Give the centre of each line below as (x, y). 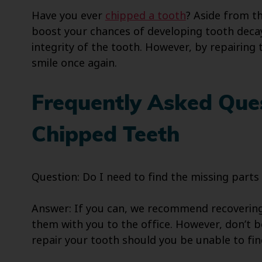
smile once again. (74, 63)
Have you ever (68, 16)
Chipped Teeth (105, 137)
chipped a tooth (145, 16)
